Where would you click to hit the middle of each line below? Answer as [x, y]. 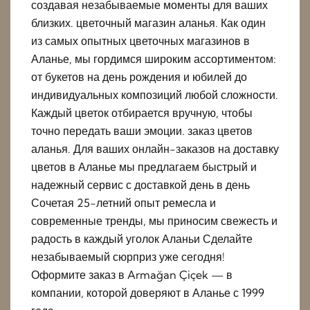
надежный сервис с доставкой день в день [140, 184]
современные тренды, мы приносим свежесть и [154, 220]
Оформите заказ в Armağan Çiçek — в [132, 274]
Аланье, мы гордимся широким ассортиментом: [154, 58]
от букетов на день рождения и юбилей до [139, 76]
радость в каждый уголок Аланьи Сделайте [142, 238]
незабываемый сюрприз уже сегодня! [128, 256]
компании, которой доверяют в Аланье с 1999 [148, 292]
